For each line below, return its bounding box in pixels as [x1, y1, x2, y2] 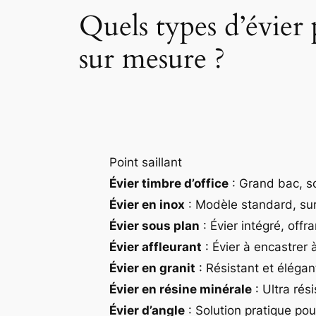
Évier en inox [109, 197, 185, 212]
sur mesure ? [79, 39, 225, 78]
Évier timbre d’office [109, 176, 229, 191]
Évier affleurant [109, 240, 202, 255]
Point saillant [109, 155, 182, 170]
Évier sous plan [109, 219, 200, 233]
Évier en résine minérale [109, 282, 252, 297]
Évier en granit [109, 261, 195, 276]
